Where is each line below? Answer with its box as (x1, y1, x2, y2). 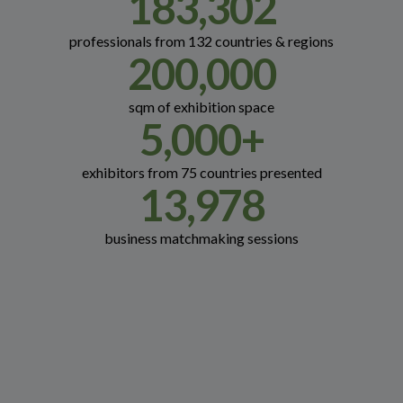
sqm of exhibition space (129, 98, 274, 116)
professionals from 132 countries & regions (69, 32, 334, 50)
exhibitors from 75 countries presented (81, 164, 322, 182)
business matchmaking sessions (104, 229, 299, 247)
